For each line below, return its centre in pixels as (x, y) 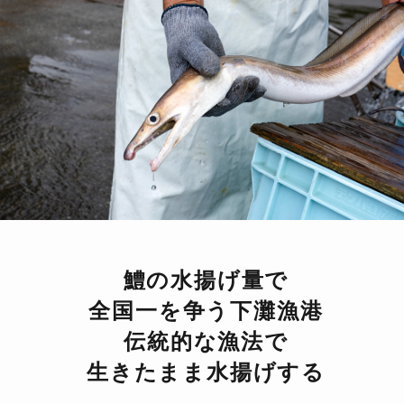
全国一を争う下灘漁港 (206, 311)
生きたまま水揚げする (206, 372)
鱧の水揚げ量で (206, 280)
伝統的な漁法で (206, 342)
